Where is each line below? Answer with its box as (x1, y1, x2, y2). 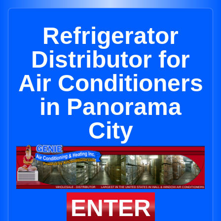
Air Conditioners (18, 70, 203, 96)
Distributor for (31, 46, 190, 73)
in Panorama (39, 94, 182, 120)
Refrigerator (42, 23, 179, 49)
